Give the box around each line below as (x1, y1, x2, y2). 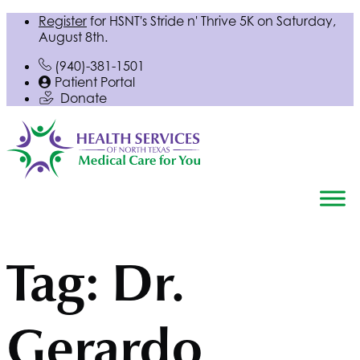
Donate (60, 90, 107, 106)
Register (39, 13, 87, 29)
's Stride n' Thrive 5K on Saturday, (140, 13, 336, 29)
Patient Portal (55, 74, 135, 90)
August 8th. (39, 29, 108, 45)
